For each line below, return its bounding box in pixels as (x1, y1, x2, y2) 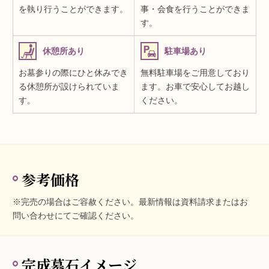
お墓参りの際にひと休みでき (19, 68, 128, 78)
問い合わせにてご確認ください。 (13, 211, 139, 221)
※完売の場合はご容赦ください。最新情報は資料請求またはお (13, 197, 249, 207)
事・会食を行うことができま (141, 4, 250, 14)
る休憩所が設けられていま (19, 82, 120, 92)
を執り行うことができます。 (19, 4, 128, 14)
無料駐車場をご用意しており (141, 68, 250, 78)
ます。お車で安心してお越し (141, 82, 250, 92)
